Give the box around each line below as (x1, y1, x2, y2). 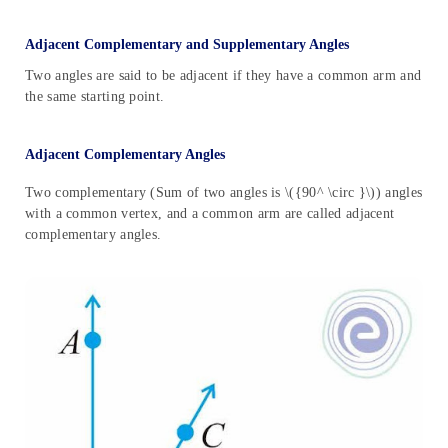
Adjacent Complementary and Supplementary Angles (25, 36, 349, 52)
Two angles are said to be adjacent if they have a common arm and (25, 67, 422, 83)
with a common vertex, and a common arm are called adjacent (25, 205, 395, 221)
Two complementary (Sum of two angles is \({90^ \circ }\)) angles (25, 184, 423, 200)
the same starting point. (25, 88, 165, 104)
